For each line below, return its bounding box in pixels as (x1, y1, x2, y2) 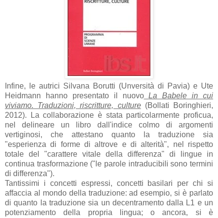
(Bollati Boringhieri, (141, 101, 214, 109)
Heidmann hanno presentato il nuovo (5, 91, 144, 100)
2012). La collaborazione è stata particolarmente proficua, (5, 110, 213, 119)
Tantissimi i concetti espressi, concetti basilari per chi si (5, 179, 213, 187)
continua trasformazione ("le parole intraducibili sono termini (5, 159, 213, 168)
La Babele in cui (148, 91, 213, 100)
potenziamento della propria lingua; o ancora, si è (5, 208, 213, 217)
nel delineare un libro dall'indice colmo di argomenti (5, 120, 213, 129)
